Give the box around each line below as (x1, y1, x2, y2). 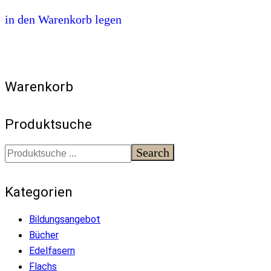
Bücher (29, 229, 59, 241)
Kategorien (5, 183, 73, 200)
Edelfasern (29, 244, 75, 256)
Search (136, 145, 169, 159)
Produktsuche (5, 116, 92, 132)
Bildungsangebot (29, 213, 100, 225)
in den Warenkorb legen (5, 12, 122, 26)
